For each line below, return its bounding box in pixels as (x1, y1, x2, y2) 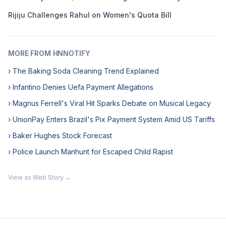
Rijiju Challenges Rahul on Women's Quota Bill (8, 11, 172, 19)
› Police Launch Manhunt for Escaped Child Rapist (8, 147, 173, 156)
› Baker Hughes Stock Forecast (8, 131, 112, 140)
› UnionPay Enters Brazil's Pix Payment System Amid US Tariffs (8, 115, 215, 124)
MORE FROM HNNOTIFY (8, 49, 90, 58)
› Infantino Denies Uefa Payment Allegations (8, 83, 153, 91)
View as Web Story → (8, 174, 71, 181)
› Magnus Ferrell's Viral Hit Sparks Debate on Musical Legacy (8, 99, 211, 107)
